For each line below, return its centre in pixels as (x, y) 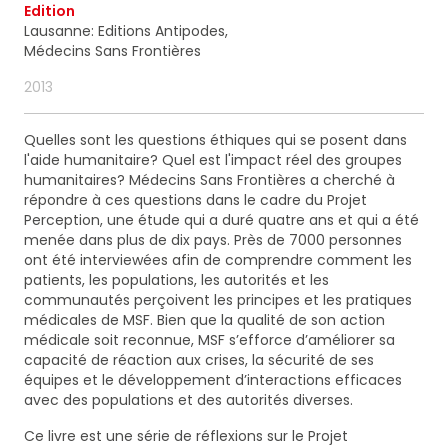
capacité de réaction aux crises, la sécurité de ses (199, 360)
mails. (61, 67)
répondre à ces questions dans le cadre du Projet (195, 200)
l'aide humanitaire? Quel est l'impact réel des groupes (213, 160)
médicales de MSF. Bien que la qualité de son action (204, 320)
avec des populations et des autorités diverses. (188, 400)
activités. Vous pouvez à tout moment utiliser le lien (222, 27)
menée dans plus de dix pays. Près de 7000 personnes (213, 240)
